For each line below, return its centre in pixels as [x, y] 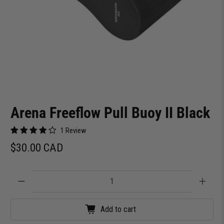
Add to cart [118, 209]
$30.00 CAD [37, 147]
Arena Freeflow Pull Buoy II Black [110, 112]
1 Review [73, 130]
